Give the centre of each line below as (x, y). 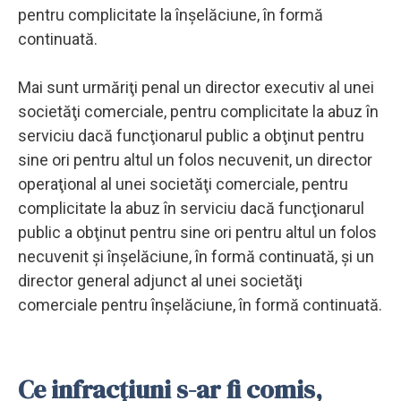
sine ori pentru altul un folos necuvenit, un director (195, 159)
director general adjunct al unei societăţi (160, 280)
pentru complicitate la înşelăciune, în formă (171, 14)
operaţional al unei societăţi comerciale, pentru (183, 183)
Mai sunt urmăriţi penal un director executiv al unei (196, 87)
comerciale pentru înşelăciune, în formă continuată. (200, 304)
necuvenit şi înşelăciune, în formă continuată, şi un (196, 256)
